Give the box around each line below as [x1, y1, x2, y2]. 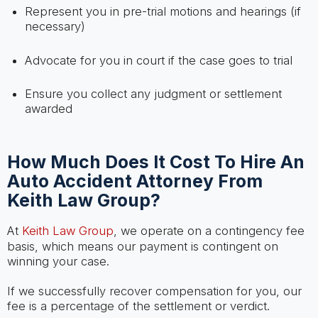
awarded [24, 102, 72, 116]
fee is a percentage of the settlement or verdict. [6, 299, 270, 314]
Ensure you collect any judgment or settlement [24, 87, 282, 102]
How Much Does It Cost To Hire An [6, 151, 305, 173]
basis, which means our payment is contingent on [6, 238, 278, 253]
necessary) [24, 19, 85, 34]
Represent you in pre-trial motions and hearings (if [24, 4, 301, 19]
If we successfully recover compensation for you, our [6, 284, 302, 299]
